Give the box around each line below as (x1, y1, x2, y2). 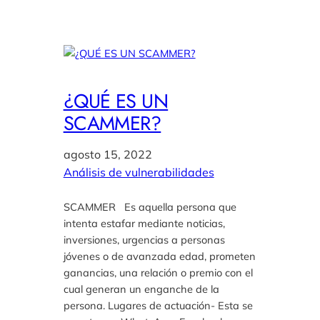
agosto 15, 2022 (63, 146, 152, 161)
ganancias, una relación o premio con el (63, 265, 253, 279)
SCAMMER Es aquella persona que (63, 199, 236, 214)
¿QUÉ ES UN (63, 86, 169, 115)
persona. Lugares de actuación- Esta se (63, 298, 253, 312)
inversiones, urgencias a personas (63, 232, 225, 246)
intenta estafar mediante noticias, (63, 216, 225, 230)
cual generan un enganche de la (63, 281, 219, 296)
